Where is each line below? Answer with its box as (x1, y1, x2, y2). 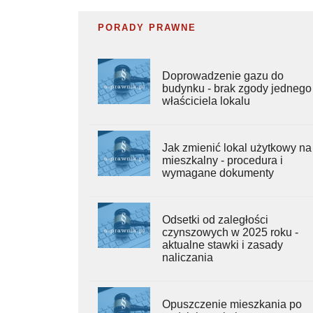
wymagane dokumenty (162, 166, 275, 179)
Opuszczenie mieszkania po (162, 298, 303, 310)
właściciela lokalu (162, 94, 251, 107)
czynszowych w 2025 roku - (162, 226, 299, 238)
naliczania (162, 251, 214, 263)
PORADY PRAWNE (98, 22, 196, 33)
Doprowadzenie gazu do (162, 69, 284, 82)
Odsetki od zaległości (162, 213, 269, 226)
